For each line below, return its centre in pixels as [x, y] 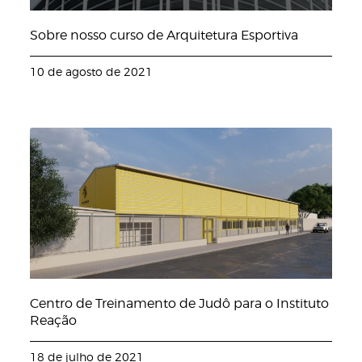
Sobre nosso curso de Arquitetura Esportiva [164, 36]
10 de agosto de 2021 [92, 72]
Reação [54, 320]
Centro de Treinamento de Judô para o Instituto [180, 303]
